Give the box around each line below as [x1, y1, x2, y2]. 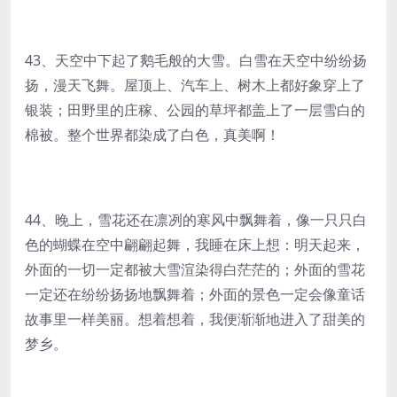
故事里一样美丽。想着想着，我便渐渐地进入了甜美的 [25, 309, 365, 329]
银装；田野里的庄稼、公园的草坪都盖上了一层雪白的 [25, 100, 365, 120]
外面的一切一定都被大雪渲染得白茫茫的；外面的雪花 [25, 260, 365, 279]
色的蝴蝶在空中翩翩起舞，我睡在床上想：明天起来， [25, 235, 365, 254]
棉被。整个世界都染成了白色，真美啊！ [25, 125, 280, 144]
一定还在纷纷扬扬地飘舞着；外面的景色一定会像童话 [25, 284, 365, 304]
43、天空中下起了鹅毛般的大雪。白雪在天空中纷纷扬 [25, 51, 367, 70]
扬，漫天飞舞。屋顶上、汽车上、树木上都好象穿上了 [25, 75, 365, 95]
